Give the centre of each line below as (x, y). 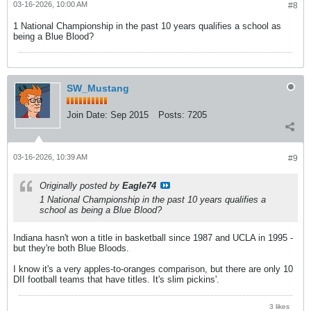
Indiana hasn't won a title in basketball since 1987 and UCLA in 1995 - (153, 237)
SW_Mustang (98, 88)
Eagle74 (139, 185)
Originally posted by (81, 185)
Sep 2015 (129, 115)
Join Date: (87, 115)
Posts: (171, 115)
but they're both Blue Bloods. (71, 248)
